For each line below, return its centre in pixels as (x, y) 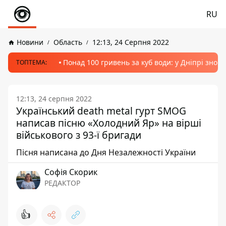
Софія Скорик (71, 172)
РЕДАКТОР (62, 183)
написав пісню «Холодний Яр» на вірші (109, 123)
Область (68, 42)
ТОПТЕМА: (32, 62)
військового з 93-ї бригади (79, 135)
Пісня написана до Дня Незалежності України (106, 152)
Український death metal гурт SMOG (101, 111)
